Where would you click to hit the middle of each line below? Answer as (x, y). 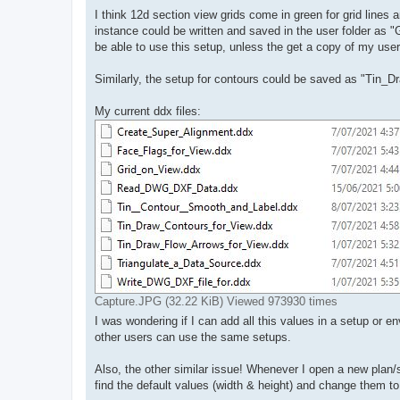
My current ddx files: (148, 112)
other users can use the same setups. (193, 337)
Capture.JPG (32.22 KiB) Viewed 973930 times (216, 302)
